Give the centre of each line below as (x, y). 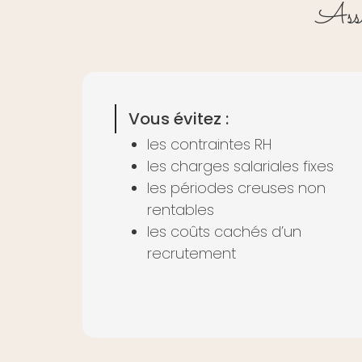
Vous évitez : (179, 118)
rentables (181, 209)
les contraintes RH (209, 144)
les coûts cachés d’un (224, 231)
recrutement (192, 253)
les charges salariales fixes (240, 166)
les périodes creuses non (236, 187)
